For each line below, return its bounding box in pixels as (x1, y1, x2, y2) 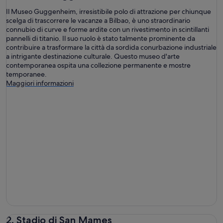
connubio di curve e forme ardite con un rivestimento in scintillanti (6, 24, 209, 34)
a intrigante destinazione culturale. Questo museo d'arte (6, 51, 180, 61)
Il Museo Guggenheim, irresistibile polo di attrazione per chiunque (6, 6, 211, 16)
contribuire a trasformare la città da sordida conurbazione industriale (6, 42, 217, 52)
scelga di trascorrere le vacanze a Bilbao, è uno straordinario (6, 15, 190, 25)
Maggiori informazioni (6, 78, 74, 88)
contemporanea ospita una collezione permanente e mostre (6, 60, 191, 70)
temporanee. (6, 69, 47, 79)
